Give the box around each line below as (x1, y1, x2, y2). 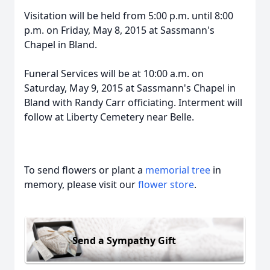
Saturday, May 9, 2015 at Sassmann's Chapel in (24, 81, 236, 95)
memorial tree (145, 163, 210, 177)
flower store (138, 178, 194, 191)
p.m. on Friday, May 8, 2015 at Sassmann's (24, 24, 215, 37)
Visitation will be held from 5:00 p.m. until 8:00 (24, 9, 233, 22)
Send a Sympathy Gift (72, 233, 176, 247)
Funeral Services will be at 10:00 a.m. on (24, 67, 204, 80)
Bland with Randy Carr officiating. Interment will (24, 96, 242, 109)
